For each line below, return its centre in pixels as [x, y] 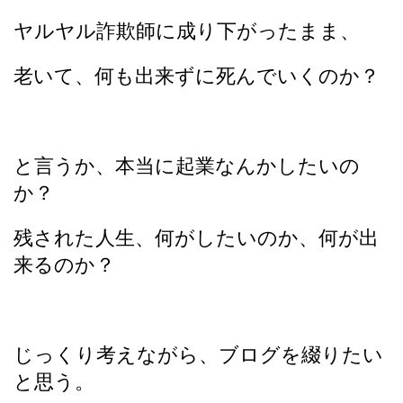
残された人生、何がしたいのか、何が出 [196, 237]
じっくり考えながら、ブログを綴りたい [198, 354]
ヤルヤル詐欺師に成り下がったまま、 [187, 31]
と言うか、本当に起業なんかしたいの [187, 166]
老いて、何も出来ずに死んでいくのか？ [197, 76]
